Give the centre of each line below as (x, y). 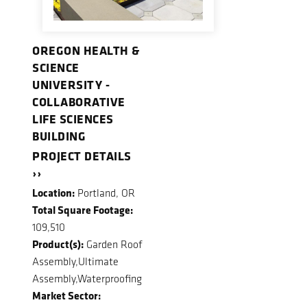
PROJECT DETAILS (82, 155)
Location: (53, 192)
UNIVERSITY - (71, 85)
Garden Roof (113, 244)
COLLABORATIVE (79, 102)
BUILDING (59, 136)
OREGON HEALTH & (86, 50)
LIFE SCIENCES (73, 119)
